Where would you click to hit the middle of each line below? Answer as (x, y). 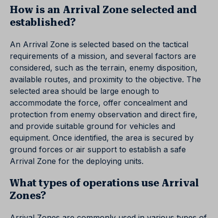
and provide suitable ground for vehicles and (92, 126)
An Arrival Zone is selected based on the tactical (99, 44)
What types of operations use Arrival (104, 183)
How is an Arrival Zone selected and (103, 10)
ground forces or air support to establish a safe (98, 149)
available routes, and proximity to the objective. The (105, 79)
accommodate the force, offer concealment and (99, 103)
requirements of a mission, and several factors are (103, 56)
